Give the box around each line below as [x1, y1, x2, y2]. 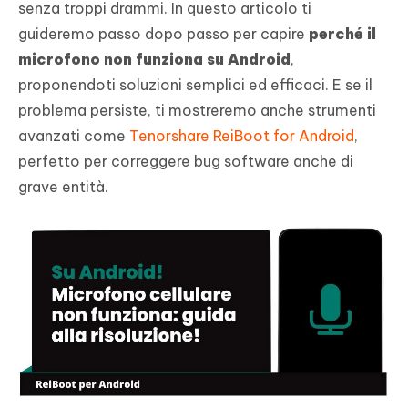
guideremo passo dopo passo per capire [18, 25, 309, 44]
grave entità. [18, 178, 108, 197]
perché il [309, 25, 376, 44]
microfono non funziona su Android [18, 50, 291, 69]
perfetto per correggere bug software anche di [18, 152, 353, 171]
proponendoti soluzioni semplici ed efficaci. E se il [18, 76, 372, 95]
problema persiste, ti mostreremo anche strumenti [18, 101, 376, 120]
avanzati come [18, 127, 129, 146]
